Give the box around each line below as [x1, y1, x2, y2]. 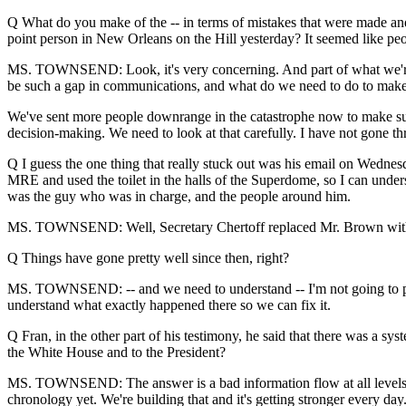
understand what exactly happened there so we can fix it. [7, 297, 331, 313]
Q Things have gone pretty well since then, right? [7, 250, 289, 266]
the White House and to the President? [7, 344, 226, 360]
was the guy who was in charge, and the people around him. [7, 188, 351, 204]
